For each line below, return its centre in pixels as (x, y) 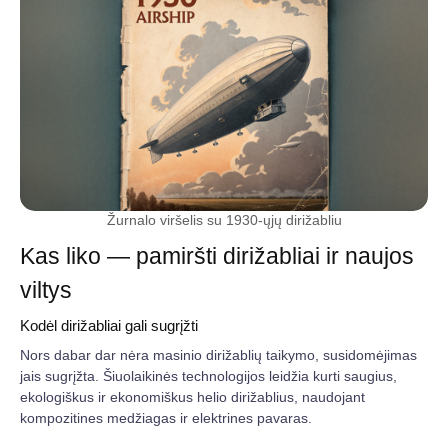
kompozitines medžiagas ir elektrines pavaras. (166, 418)
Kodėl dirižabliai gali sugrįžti (109, 325)
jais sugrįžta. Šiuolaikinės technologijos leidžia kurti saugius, (208, 376)
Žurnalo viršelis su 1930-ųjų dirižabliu (224, 220)
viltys (46, 290)
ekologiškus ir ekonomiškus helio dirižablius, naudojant (192, 397)
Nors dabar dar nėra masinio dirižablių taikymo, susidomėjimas (218, 355)
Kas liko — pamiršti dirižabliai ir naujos (217, 256)
